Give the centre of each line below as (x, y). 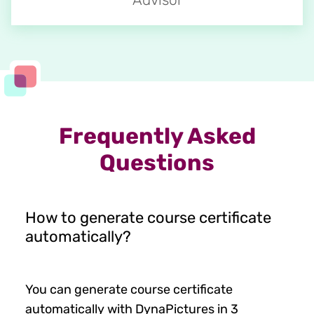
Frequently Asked (157, 136)
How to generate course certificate (148, 217)
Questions (157, 162)
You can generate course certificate (129, 289)
